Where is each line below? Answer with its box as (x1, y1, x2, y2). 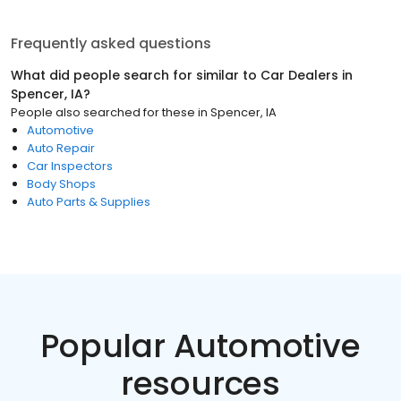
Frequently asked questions (11, 33, 211, 54)
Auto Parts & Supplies (27, 193, 150, 210)
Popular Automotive (40, 323, 361, 369)
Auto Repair (27, 140, 95, 157)
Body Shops (27, 175, 96, 192)
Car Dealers (260, 66, 338, 84)
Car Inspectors (27, 158, 113, 175)
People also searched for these (11, 104, 195, 121)
